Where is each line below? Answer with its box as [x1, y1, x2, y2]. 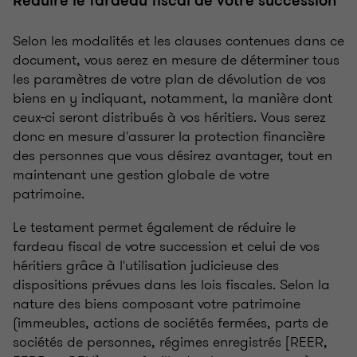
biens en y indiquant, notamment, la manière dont [13, 88, 332, 109]
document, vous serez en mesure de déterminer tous [13, 49, 339, 71]
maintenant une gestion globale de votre [13, 164, 269, 186]
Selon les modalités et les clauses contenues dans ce [13, 30, 344, 52]
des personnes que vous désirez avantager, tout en [13, 145, 332, 167]
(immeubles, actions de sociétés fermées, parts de [13, 312, 328, 334]
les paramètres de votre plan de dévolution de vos [13, 69, 326, 90]
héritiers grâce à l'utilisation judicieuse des [13, 255, 279, 277]
